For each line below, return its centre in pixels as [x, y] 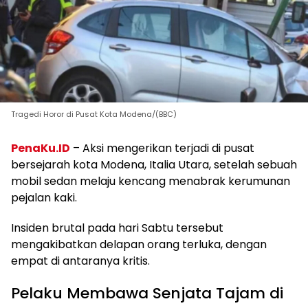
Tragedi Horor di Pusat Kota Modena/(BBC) [94, 114]
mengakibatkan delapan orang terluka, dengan [139, 244]
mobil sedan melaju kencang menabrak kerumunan [151, 181]
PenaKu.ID [41, 148]
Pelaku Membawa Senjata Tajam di [147, 293]
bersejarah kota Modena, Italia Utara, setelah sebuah [154, 164]
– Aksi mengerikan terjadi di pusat [162, 148]
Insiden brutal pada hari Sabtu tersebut [117, 228]
